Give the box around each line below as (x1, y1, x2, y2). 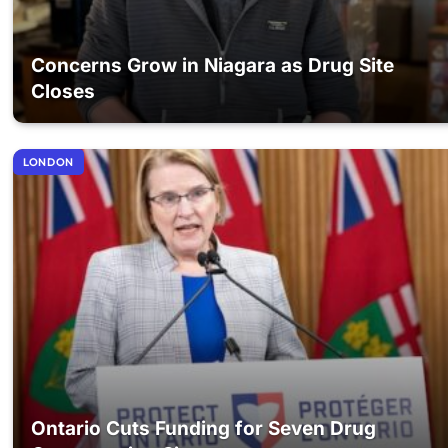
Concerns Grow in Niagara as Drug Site (31, 53, 395, 77)
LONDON (23, 155, 74, 169)
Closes (31, 79, 96, 103)
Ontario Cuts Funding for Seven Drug (31, 417, 377, 441)
